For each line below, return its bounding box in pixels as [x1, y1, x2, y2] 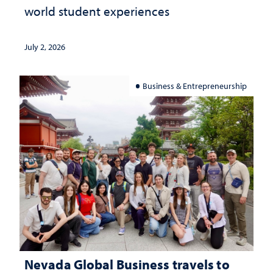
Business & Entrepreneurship [143, 80, 247, 91]
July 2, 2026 [24, 41, 65, 52]
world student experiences [24, 3, 169, 19]
